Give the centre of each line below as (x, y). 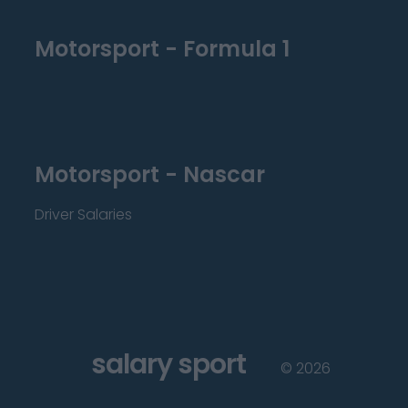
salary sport (168, 364)
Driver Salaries (83, 214)
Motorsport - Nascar (150, 174)
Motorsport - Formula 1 (162, 49)
